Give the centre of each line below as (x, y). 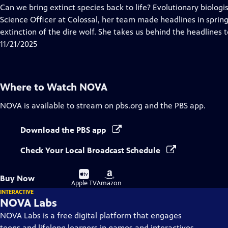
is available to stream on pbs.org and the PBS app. (114, 106)
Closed (77, 19)
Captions (81, 31)
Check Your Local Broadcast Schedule (91, 150)
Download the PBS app (64, 130)
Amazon (109, 183)
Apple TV (84, 183)
